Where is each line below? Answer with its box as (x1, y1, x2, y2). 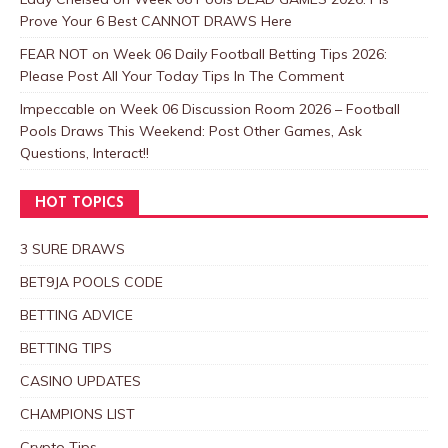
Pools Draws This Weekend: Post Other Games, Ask (20, 121, 362, 140)
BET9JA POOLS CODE (20, 272, 163, 291)
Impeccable (20, 99, 95, 118)
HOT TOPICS (35, 195, 124, 211)
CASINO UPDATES (20, 371, 141, 390)
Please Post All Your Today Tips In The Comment (20, 66, 344, 85)
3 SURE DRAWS (20, 239, 125, 258)
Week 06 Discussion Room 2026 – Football (120, 99, 400, 118)
